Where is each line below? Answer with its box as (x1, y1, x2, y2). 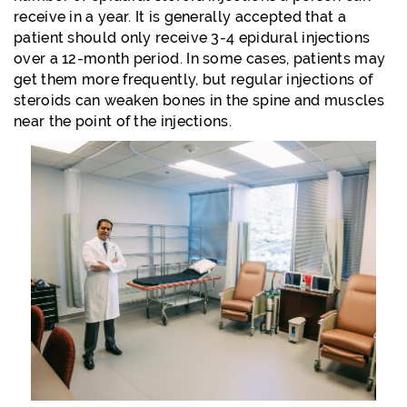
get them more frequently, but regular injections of (14, 71, 373, 88)
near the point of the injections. (14, 113, 232, 130)
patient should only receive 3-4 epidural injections (14, 29, 371, 46)
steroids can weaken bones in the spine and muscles (14, 92, 384, 109)
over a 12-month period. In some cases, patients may (14, 50, 386, 67)
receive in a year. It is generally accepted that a (14, 8, 346, 25)
